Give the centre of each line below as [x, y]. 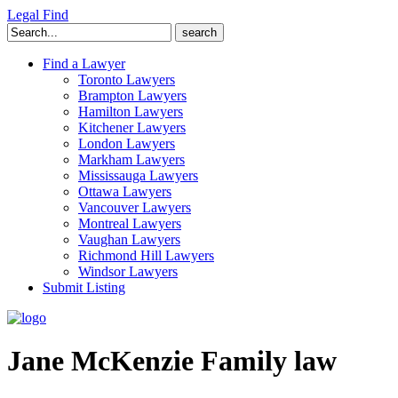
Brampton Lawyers [132, 96]
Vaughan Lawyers [129, 239]
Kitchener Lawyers [132, 127]
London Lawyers [127, 143]
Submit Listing [84, 287]
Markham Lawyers [131, 159]
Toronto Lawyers [127, 80]
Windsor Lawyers [128, 271]
